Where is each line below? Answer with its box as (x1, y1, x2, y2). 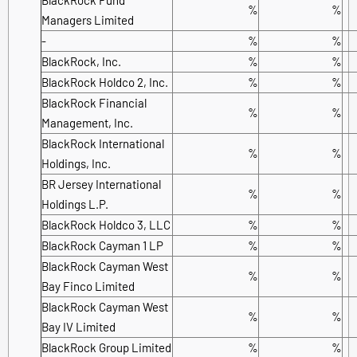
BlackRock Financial (41, 95, 147, 110)
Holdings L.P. (41, 196, 108, 211)
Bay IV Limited (41, 319, 116, 334)
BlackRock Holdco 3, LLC (41, 217, 171, 232)
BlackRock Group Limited (41, 339, 171, 355)
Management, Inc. (41, 115, 133, 130)
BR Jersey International (41, 176, 161, 191)
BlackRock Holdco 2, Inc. (41, 74, 168, 89)
